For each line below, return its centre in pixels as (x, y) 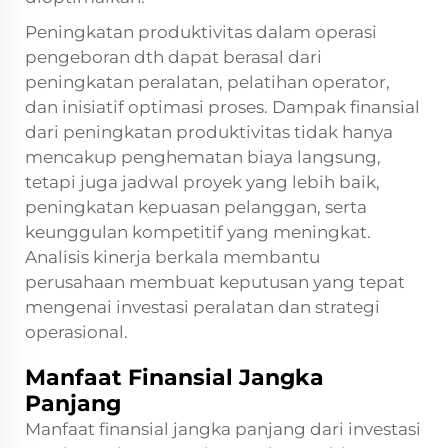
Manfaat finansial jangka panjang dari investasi (223, 428)
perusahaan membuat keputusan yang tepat (215, 281)
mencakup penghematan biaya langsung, (203, 156)
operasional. (76, 331)
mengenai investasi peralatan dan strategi (202, 306)
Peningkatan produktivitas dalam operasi (201, 31)
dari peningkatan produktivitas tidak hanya (209, 131)
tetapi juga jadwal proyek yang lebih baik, (202, 181)
